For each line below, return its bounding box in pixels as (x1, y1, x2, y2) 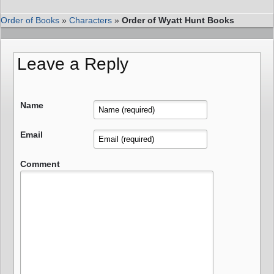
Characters (69, 15, 112, 25)
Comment (20, 158, 60, 169)
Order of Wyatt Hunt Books (122, 15, 234, 25)
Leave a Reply (17, 54, 128, 73)
